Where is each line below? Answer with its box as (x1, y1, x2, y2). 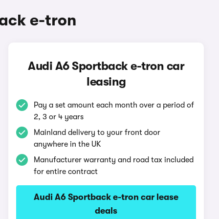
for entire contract (34, 167, 98, 176)
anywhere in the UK (34, 140, 102, 149)
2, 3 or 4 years (34, 112, 84, 121)
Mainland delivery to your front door (34, 128, 161, 137)
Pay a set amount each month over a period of (34, 101, 195, 109)
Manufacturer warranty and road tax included (34, 155, 194, 164)
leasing (87, 75, 126, 88)
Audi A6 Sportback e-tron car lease (34, 192, 179, 202)
